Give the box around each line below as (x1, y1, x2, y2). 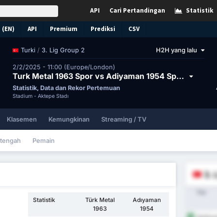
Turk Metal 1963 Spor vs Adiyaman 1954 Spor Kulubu (176, 71, 184, 81)
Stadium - (12, 93, 38, 100)
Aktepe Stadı (37, 93, 69, 100)
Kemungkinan (48, 115, 90, 123)
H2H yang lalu (156, 46, 198, 54)
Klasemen (7, 115, 37, 123)
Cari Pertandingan (109, 6, 165, 15)
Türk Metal (85, 196, 115, 204)
